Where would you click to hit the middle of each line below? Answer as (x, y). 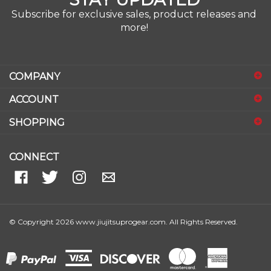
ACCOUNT (34, 87)
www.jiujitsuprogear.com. (121, 209)
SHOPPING (37, 109)
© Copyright (32, 209)
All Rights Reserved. (204, 209)
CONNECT (34, 144)
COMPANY (34, 64)
